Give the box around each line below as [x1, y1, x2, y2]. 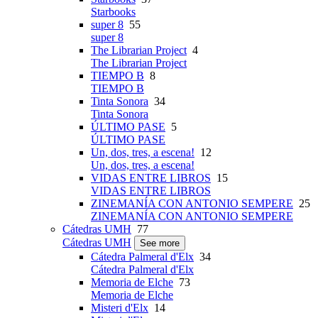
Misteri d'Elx [91, 302, 148, 314]
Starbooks [91, 6, 136, 18]
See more [140, 238, 180, 249]
